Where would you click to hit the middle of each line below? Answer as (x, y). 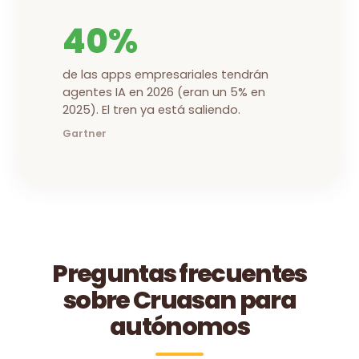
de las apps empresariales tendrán (166, 74)
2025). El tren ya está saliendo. (152, 109)
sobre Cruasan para (179, 300)
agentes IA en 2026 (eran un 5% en (164, 92)
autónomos (179, 326)
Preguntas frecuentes (179, 273)
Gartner (85, 133)
